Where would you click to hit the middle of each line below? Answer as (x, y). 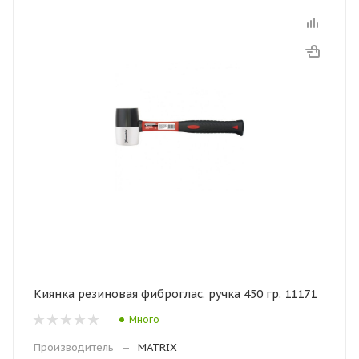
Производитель (74, 347)
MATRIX (157, 347)
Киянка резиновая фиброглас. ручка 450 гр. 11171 (175, 294)
